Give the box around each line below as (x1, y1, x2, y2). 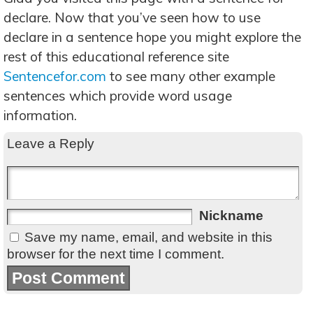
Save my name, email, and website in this (24, 230, 272, 245)
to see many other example (106, 68, 275, 85)
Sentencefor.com (3, 68, 106, 85)
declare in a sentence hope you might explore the (3, 29, 301, 45)
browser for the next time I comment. (7, 247, 224, 261)
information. (3, 107, 77, 124)
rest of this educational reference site (3, 48, 229, 65)
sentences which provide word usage (3, 87, 232, 104)
